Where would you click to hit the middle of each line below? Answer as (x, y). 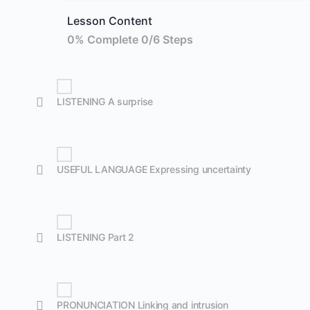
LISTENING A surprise (105, 101)
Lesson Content (110, 21)
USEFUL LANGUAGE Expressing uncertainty (154, 169)
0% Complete (104, 39)
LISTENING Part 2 (96, 237)
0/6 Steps (167, 39)
